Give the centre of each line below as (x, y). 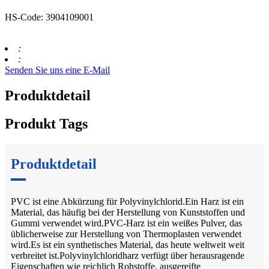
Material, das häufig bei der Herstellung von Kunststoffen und (128, 212)
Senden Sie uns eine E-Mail (57, 70)
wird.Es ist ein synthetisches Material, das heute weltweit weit (128, 244)
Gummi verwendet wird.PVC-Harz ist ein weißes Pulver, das (126, 223)
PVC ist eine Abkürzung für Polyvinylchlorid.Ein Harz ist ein (127, 201)
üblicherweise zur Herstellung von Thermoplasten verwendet (126, 234)
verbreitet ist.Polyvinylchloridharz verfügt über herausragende (128, 255)
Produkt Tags (46, 123)
